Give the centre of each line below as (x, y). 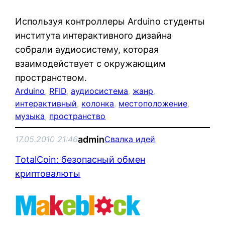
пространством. (51, 77)
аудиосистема (100, 91)
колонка (98, 103)
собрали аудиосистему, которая (87, 49)
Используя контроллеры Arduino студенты (110, 21)
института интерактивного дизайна (94, 35)
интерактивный (46, 103)
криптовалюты (48, 173)
